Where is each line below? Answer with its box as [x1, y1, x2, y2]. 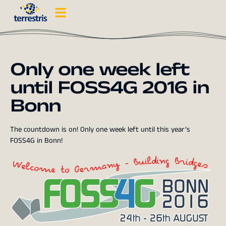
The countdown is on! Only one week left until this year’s [10, 124, 190, 135]
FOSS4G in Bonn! [10, 135, 63, 146]
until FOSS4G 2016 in [10, 74, 209, 101]
